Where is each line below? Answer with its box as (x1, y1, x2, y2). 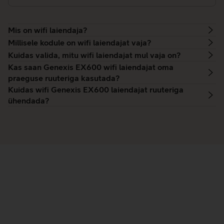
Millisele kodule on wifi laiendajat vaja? (8, 38, 151, 47)
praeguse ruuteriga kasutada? (8, 73, 119, 83)
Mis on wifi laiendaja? (8, 25, 87, 35)
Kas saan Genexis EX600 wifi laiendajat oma (8, 62, 173, 72)
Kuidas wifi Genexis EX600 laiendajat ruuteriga (8, 85, 183, 94)
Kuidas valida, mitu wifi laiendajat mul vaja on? (8, 50, 180, 60)
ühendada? (8, 96, 49, 105)
